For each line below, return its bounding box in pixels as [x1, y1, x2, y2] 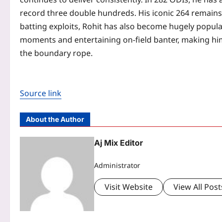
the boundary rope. [20, 48, 93, 59]
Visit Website [105, 181, 153, 192]
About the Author [26, 115, 84, 124]
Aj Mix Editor [94, 138, 143, 148]
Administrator [94, 160, 140, 170]
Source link [20, 88, 61, 99]
